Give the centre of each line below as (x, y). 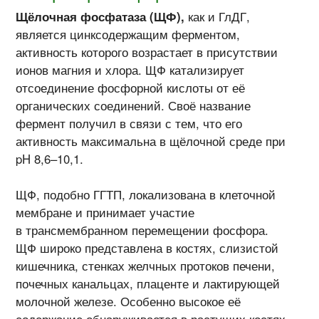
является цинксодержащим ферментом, (128, 35)
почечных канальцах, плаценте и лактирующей (148, 284)
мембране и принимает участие (105, 213)
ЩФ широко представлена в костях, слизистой (147, 248)
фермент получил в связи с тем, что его (129, 124)
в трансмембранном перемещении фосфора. (142, 230)
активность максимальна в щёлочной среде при (151, 141)
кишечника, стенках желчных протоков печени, (146, 266)
